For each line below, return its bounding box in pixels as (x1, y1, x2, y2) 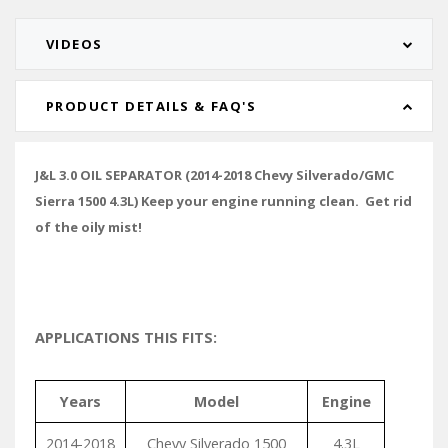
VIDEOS (45, 35, 103, 54)
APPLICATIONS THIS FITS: (35, 327, 217, 347)
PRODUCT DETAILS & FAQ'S (45, 97, 257, 116)
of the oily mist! (35, 217, 142, 236)
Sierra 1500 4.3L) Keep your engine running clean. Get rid (35, 191, 412, 210)
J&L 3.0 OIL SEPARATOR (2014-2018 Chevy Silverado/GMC (35, 165, 394, 184)
